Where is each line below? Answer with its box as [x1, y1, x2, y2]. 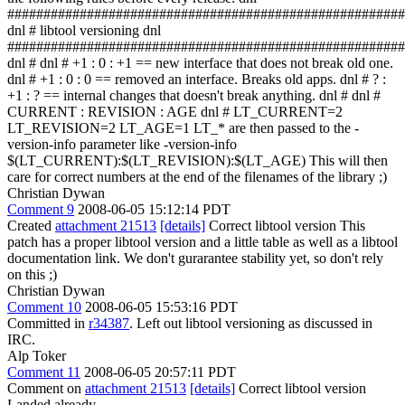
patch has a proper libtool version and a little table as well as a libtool [7, 233, 398, 250]
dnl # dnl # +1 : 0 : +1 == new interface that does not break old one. [7, 54, 393, 71]
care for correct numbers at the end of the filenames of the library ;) [7, 168, 387, 184]
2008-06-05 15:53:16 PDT [85, 298, 238, 315]
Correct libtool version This [205, 217, 365, 233]
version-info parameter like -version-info [7, 136, 237, 152]
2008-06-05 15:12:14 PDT [78, 201, 231, 217]
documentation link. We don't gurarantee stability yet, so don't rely [7, 250, 383, 266]
